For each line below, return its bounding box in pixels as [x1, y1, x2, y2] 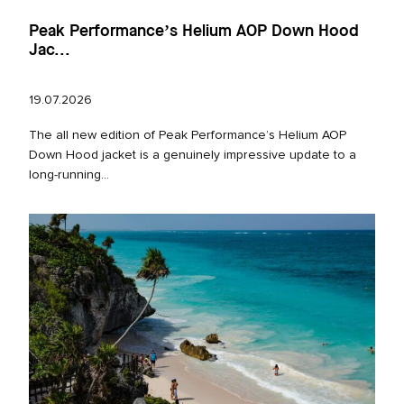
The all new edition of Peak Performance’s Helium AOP [29, 128, 346, 142]
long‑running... [29, 168, 109, 181]
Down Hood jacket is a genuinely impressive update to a [29, 148, 356, 161]
